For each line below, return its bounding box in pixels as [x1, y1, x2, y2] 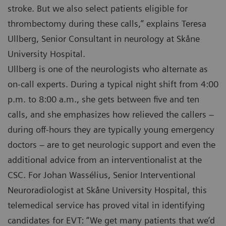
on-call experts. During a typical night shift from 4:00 [8, 79, 218, 90]
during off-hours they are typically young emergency [8, 124, 214, 135]
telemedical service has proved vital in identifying [8, 200, 205, 211]
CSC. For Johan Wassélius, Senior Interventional [8, 169, 196, 181]
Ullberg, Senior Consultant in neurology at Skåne [8, 33, 200, 44]
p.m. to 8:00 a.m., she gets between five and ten [8, 94, 199, 105]
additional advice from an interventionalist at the [8, 154, 202, 165]
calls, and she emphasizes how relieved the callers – [8, 109, 214, 120]
